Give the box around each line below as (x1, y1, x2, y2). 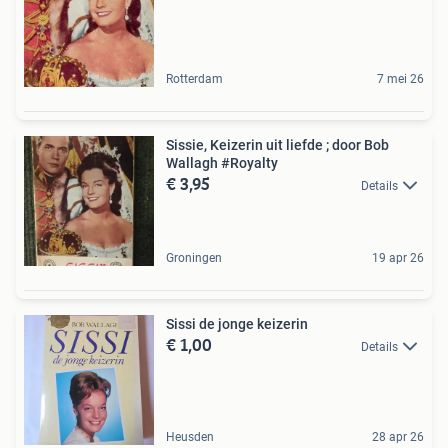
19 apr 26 (372, 250, 424, 265)
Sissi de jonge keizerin (166, 315, 308, 332)
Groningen (166, 250, 222, 265)
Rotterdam (166, 71, 223, 86)
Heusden (166, 429, 214, 444)
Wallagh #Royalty (166, 154, 278, 171)
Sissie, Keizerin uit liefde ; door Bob (166, 136, 389, 153)
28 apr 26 (372, 429, 424, 444)
